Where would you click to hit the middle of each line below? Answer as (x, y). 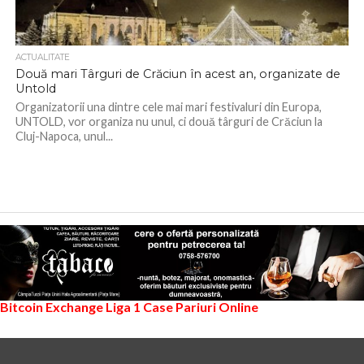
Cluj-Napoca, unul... (64, 136)
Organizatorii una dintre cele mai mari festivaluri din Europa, (168, 107)
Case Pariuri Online (201, 307)
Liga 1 (123, 307)
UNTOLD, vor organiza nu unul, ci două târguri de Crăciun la (169, 121)
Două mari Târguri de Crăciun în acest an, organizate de (178, 74)
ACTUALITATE (42, 57)
